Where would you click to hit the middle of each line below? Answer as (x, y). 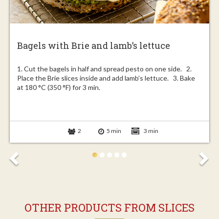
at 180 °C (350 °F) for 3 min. (59, 87)
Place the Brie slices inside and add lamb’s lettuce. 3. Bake (106, 78)
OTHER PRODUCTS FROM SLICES (109, 208)
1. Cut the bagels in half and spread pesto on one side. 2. (104, 68)
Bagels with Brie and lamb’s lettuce (94, 46)
